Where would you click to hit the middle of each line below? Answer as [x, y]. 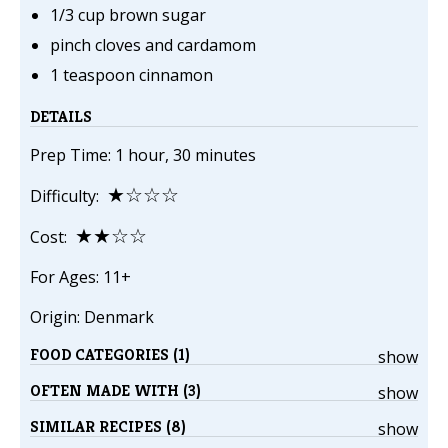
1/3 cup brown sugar [128, 15]
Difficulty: [68, 196]
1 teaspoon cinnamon [131, 75]
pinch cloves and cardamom [153, 45]
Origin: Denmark [92, 317]
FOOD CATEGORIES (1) [110, 355]
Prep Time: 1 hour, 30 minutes [143, 155]
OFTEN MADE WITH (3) [115, 391]
